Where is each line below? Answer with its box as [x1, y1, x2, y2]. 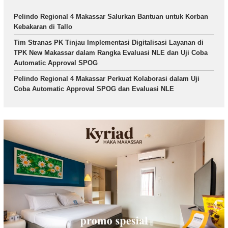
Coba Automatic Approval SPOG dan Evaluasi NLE [14, 85, 174, 93]
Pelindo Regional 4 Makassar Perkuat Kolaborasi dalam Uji [14, 75, 199, 83]
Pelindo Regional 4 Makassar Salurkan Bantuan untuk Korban [14, 13, 208, 21]
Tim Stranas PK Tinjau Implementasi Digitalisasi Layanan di [14, 39, 204, 47]
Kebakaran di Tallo [14, 23, 72, 31]
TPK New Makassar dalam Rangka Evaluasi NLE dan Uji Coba [14, 49, 208, 57]
